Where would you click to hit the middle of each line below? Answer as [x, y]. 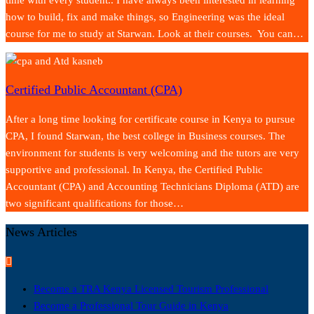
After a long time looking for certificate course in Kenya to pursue [150, 119]
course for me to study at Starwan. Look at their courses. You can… [155, 33]
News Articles [41, 232]
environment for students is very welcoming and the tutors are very [152, 152]
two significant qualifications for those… [95, 203]
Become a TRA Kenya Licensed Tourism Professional [151, 288]
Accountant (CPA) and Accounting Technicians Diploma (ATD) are [152, 186]
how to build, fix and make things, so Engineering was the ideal [145, 16]
